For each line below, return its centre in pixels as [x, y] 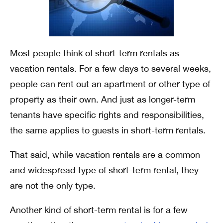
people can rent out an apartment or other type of [110, 84]
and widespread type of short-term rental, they [104, 170]
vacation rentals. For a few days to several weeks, [111, 68]
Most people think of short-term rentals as [95, 53]
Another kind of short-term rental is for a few [99, 210]
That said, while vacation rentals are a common [105, 154]
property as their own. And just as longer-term [103, 99]
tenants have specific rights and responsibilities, [107, 114]
